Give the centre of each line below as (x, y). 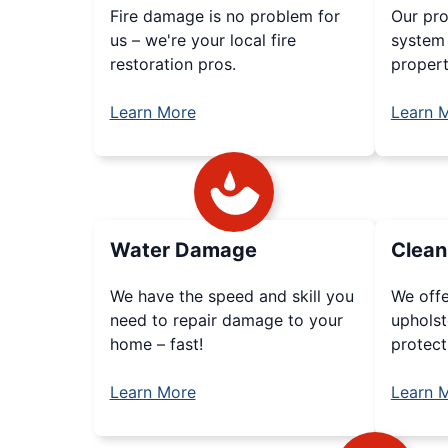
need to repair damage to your (226, 320)
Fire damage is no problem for (224, 16)
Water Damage (183, 250)
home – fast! (156, 344)
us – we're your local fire (202, 40)
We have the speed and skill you (231, 296)
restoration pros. (172, 64)
